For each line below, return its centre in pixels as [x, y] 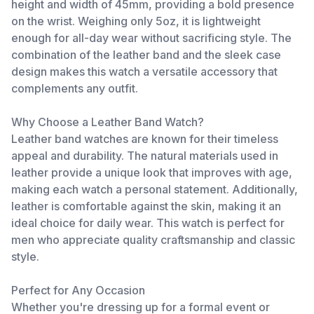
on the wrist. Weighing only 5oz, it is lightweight [136, 21]
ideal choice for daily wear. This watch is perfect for [148, 223]
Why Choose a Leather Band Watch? [108, 122]
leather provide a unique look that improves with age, [152, 172]
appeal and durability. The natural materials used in [145, 156]
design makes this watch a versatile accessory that [144, 71]
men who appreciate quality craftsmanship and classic [153, 240]
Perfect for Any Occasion [78, 290]
